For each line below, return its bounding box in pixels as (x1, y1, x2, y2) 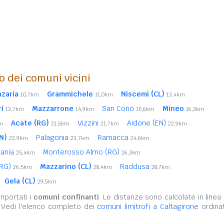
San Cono (102, 104, 136, 113)
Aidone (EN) (127, 118, 168, 127)
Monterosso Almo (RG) (43, 147, 121, 156)
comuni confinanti (33, 192, 99, 201)
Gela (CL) (4, 176, 35, 185)
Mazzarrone (32, 104, 73, 113)
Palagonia (36, 133, 70, 142)
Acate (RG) (11, 118, 49, 127)
